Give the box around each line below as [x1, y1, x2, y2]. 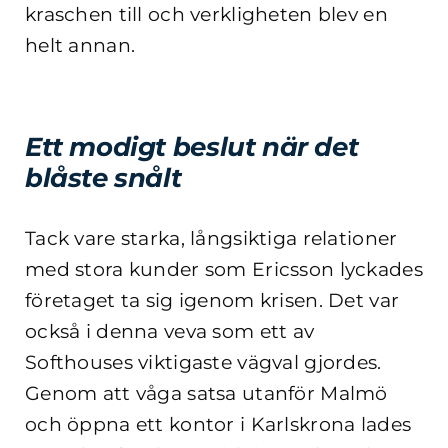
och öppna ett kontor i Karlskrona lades [25, 412, 412, 436]
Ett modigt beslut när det [25, 131, 359, 164]
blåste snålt [25, 162, 182, 195]
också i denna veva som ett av [25, 319, 315, 343]
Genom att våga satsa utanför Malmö [25, 381, 388, 405]
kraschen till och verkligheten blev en [25, 3, 388, 27]
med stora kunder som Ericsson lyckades [25, 257, 423, 281]
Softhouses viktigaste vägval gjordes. [25, 350, 382, 374]
